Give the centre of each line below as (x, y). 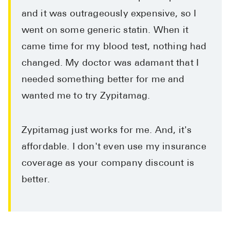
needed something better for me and (103, 80)
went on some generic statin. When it (105, 30)
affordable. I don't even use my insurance (114, 147)
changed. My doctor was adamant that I (110, 63)
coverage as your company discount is (108, 163)
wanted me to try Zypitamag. (86, 96)
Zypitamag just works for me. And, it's (107, 130)
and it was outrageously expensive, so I (109, 14)
